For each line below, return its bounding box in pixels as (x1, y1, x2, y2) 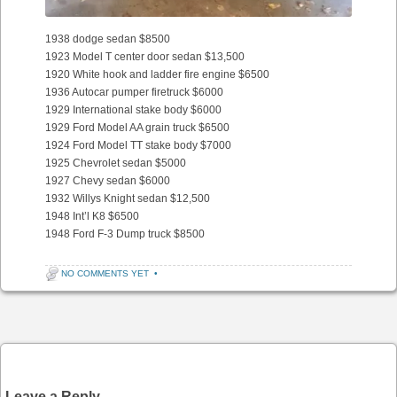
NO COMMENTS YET (61, 268, 149, 278)
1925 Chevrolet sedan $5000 (45, 156, 186, 169)
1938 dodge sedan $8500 (45, 32, 170, 45)
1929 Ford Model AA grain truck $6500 (45, 121, 230, 134)
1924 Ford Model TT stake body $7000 (45, 138, 231, 152)
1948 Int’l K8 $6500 (45, 209, 139, 222)
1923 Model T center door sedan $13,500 (45, 50, 245, 63)
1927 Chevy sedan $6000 (45, 174, 170, 187)
